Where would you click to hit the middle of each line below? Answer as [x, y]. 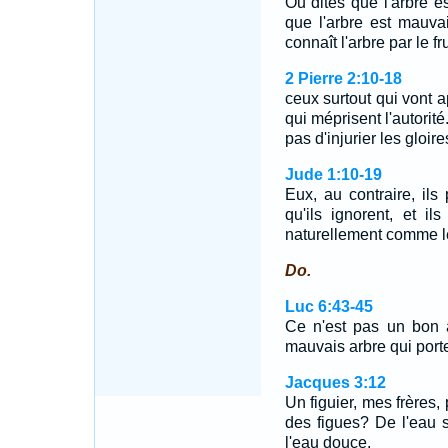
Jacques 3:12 [335, 382]
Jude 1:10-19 [333, 174]
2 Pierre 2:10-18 [343, 78]
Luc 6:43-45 [328, 306]
